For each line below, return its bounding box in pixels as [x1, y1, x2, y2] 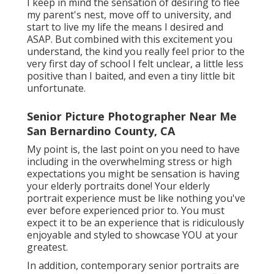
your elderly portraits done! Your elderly [27, 179, 210, 193]
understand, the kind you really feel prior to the [27, 45, 245, 59]
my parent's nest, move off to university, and [27, 8, 231, 22]
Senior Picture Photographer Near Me [27, 109, 237, 124]
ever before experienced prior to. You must [27, 204, 224, 218]
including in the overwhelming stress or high [27, 155, 232, 169]
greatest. [27, 240, 68, 254]
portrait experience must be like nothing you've [27, 191, 245, 206]
